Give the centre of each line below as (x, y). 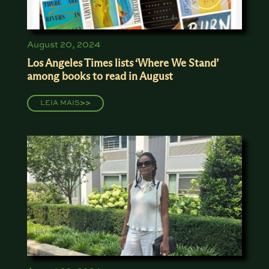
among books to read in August (100, 76)
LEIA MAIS (60, 103)
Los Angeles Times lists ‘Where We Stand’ (122, 63)
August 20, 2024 (63, 45)
